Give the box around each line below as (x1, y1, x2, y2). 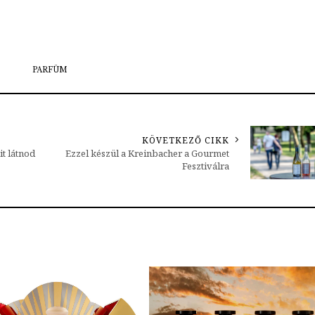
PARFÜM (32, 65, 67, 75)
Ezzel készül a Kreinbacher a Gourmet (65, 147, 229, 160)
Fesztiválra (182, 160, 229, 173)
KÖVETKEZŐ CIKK (142, 134, 229, 147)
